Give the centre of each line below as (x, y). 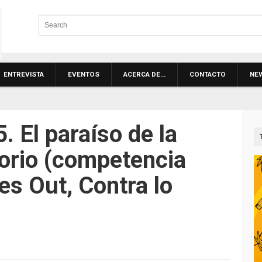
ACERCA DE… (144, 74)
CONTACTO (208, 74)
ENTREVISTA (24, 74)
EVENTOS (84, 74)
